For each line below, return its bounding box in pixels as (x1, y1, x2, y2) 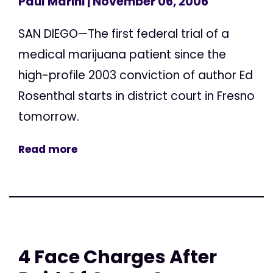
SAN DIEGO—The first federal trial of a (18, 25, 229, 42)
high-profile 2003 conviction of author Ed (18, 66, 253, 83)
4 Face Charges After (18, 243, 217, 270)
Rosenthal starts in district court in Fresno (18, 87, 255, 104)
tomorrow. (18, 108, 79, 125)
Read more (18, 141, 77, 157)
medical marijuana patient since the (18, 46, 226, 63)
